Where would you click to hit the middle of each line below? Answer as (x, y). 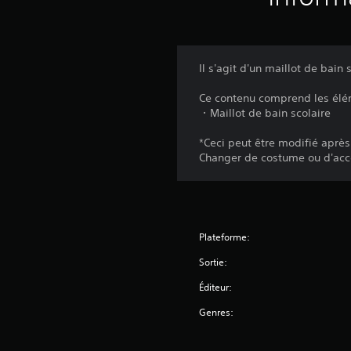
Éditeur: (216, 288)
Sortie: (213, 262)
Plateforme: (225, 237)
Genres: (217, 313)
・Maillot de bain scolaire (265, 113)
